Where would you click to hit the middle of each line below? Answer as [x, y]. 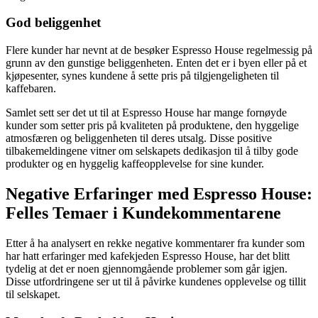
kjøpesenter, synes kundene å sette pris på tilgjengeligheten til [142, 76]
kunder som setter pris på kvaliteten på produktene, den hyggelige [152, 126]
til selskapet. [33, 294]
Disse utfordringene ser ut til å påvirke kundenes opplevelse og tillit [156, 281]
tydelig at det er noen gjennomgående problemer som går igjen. [147, 268]
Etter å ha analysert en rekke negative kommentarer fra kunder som [155, 243]
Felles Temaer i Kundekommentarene [143, 213]
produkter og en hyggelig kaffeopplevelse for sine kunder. [135, 164]
